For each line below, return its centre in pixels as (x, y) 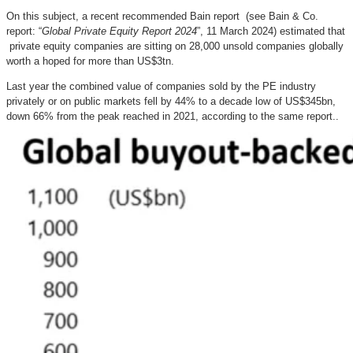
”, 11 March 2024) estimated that (271, 31)
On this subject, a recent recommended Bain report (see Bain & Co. (162, 16)
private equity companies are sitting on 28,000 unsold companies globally (175, 46)
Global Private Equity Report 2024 (119, 31)
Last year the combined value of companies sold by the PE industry (161, 86)
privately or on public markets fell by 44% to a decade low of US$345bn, (171, 101)
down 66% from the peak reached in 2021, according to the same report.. (173, 116)
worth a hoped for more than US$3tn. (90, 61)
